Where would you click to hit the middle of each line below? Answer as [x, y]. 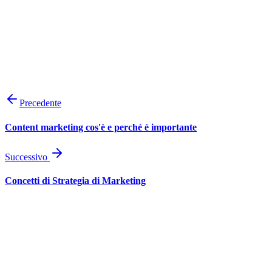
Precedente [40, 103]
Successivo [27, 157]
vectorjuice [93, 89]
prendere [158, 26]
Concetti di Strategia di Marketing [75, 181]
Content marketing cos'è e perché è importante [101, 127]
